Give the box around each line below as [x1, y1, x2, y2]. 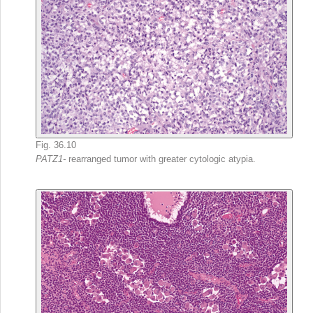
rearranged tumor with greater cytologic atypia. [68, 153, 256, 164]
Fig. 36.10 [36, 139, 76, 150]
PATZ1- [36, 153, 68, 164]
